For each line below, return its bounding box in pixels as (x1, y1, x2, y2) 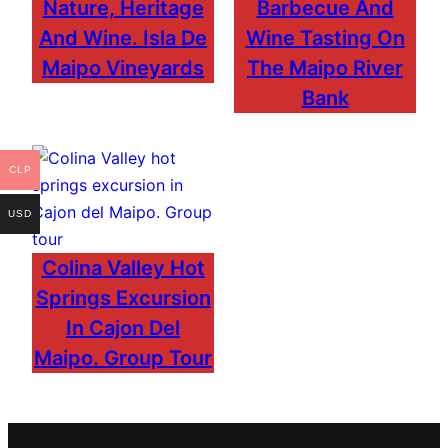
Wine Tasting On (245, 25, 405, 50)
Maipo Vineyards (42, 55, 204, 80)
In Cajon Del (66, 315, 180, 340)
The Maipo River (247, 55, 403, 80)
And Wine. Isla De (39, 25, 207, 50)
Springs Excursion (35, 285, 211, 310)
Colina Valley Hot (41, 255, 205, 280)
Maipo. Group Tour (34, 345, 212, 370)
